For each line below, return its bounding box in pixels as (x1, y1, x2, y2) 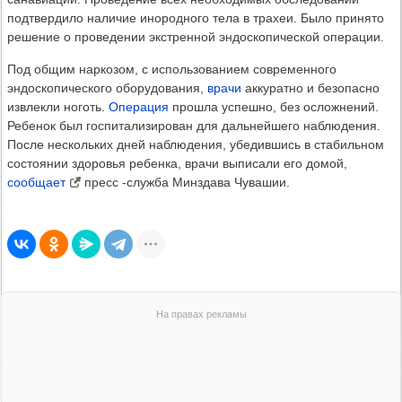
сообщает (7, 175, 66, 190)
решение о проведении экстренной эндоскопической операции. (7, 30, 384, 45)
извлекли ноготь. (7, 100, 109, 115)
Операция (109, 100, 169, 115)
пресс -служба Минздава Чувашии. (80, 175, 290, 190)
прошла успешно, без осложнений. (169, 100, 379, 115)
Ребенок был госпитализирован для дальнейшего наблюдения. (7, 118, 380, 134)
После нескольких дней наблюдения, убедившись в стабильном (7, 137, 384, 153)
